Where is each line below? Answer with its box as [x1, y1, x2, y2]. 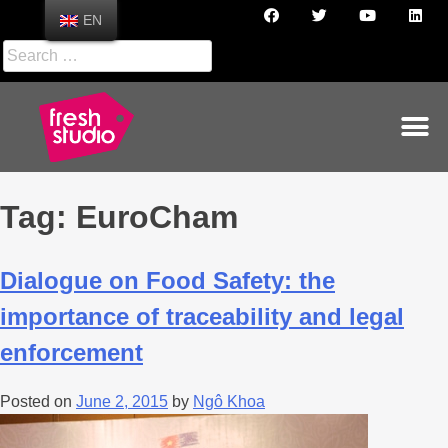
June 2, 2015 [76, 393, 168, 411]
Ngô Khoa [193, 393, 265, 411]
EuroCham [76, 199, 238, 236]
